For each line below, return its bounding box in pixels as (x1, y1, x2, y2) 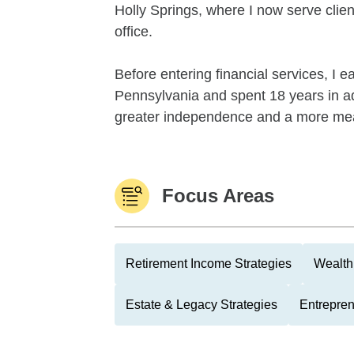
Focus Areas (162, 185, 274, 206)
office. (115, 24, 153, 40)
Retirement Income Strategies (126, 257, 292, 270)
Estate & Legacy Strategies (126, 298, 277, 311)
